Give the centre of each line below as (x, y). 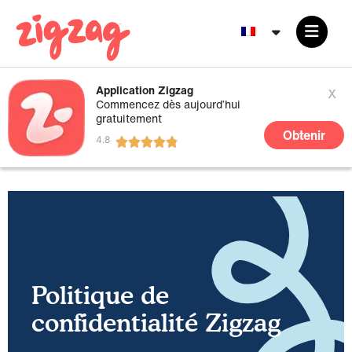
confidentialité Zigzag (156, 323)
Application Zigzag (145, 90)
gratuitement (129, 118)
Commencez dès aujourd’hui (168, 104)
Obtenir (304, 135)
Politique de (100, 295)
